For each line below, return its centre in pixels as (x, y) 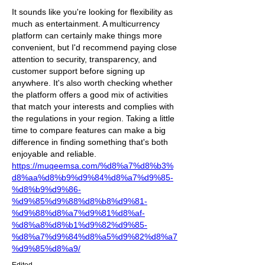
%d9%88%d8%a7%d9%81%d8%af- (78, 213)
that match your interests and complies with (93, 106)
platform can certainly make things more (87, 35)
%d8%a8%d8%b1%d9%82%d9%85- (80, 225)
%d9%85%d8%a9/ (46, 248)
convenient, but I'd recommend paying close (94, 47)
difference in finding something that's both (90, 142)
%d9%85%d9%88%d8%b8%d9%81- (80, 201)
